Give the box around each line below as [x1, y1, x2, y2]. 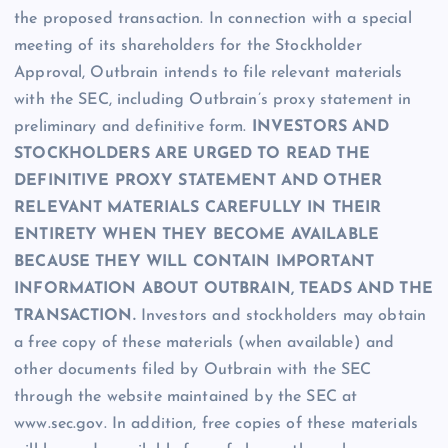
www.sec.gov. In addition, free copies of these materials [14, 416, 418, 433]
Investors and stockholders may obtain [135, 308, 427, 325]
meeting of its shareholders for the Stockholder [14, 38, 362, 55]
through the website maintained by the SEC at [14, 389, 358, 406]
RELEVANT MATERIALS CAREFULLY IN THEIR [14, 200, 382, 217]
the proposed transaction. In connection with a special [14, 11, 412, 28]
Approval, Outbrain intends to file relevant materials [14, 65, 403, 82]
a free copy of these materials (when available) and [14, 335, 395, 352]
